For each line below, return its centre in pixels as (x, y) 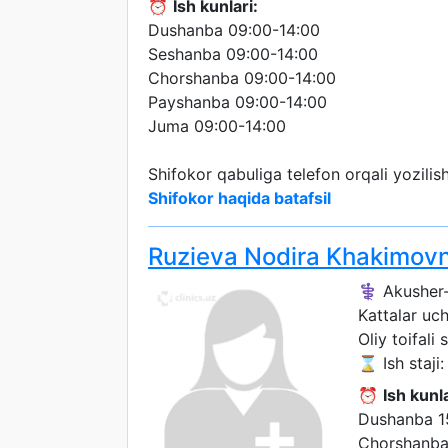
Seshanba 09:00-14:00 (233, 54)
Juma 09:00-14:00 (217, 126)
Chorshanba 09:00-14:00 (242, 78)
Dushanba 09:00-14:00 (234, 30)
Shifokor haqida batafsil (239, 198)
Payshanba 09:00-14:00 (237, 102)
